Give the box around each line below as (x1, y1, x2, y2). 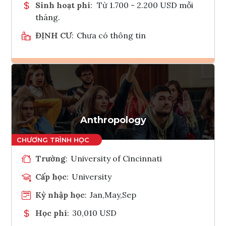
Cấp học (35, 171, 67, 182)
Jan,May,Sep (90, 189, 137, 200)
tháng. (35, 12, 60, 22)
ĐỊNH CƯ (35, 30, 72, 40)
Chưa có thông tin (77, 30, 146, 40)
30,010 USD (72, 207, 117, 218)
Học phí (35, 207, 67, 218)
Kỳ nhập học (35, 189, 85, 200)
